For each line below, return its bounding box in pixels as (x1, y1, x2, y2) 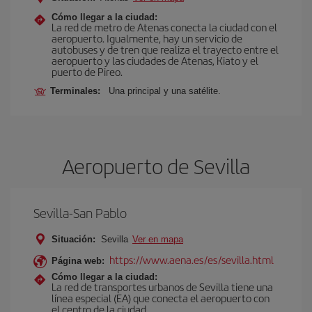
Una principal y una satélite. (109, 86, 221, 96)
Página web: (52, 256, 104, 266)
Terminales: (50, 86, 106, 96)
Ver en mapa (132, 234, 183, 244)
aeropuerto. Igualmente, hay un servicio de (52, 31, 242, 45)
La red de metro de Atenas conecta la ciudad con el (52, 19, 277, 34)
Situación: (52, 234, 95, 244)
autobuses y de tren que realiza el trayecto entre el (52, 42, 279, 56)
